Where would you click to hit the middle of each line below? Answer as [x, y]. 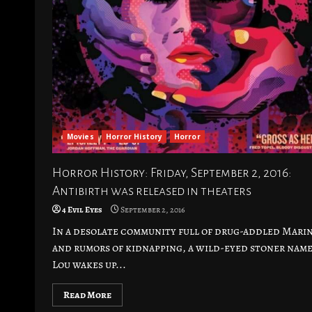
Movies [80, 136]
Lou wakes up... [89, 265]
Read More [87, 295]
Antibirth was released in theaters [152, 191]
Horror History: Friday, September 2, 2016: [172, 173]
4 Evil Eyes [82, 210]
